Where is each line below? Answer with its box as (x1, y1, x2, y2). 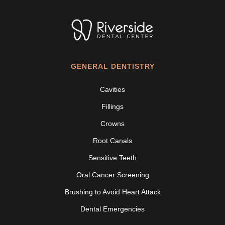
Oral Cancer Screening (76, 171, 149, 179)
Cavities (100, 85, 125, 94)
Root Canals (93, 137, 132, 145)
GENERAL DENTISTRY (70, 62, 155, 71)
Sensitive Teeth (88, 154, 137, 162)
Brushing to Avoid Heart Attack (64, 188, 161, 196)
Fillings (101, 102, 124, 111)
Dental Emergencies (80, 205, 145, 213)
